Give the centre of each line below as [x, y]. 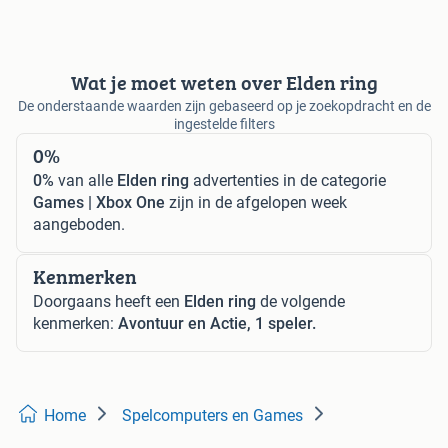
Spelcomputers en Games [212, 415]
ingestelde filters [224, 124]
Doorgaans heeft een [108, 301]
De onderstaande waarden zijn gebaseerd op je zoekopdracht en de [224, 106]
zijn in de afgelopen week [256, 202]
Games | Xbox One [99, 202]
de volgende [300, 301]
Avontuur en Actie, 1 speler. [217, 323]
